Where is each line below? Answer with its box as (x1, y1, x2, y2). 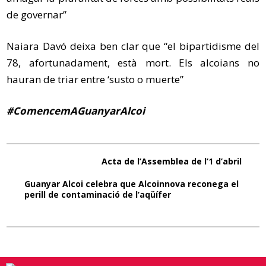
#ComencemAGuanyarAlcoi (7, 103, 145, 118)
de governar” (7, 7, 67, 21)
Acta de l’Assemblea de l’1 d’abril (101, 155, 242, 167)
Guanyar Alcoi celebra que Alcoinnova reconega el (24, 178, 239, 189)
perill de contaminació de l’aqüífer (24, 188, 172, 200)
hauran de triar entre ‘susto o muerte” (7, 72, 184, 86)
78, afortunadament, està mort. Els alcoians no (7, 55, 259, 69)
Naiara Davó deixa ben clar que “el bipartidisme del (7, 39, 259, 53)
